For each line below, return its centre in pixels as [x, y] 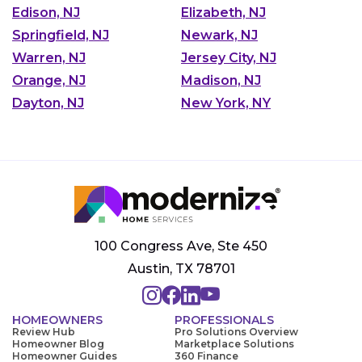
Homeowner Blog [58, 343]
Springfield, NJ [61, 35]
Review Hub [44, 331]
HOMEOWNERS [57, 320]
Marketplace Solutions [234, 343]
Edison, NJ [46, 12]
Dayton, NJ [48, 103]
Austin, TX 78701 [181, 268]
